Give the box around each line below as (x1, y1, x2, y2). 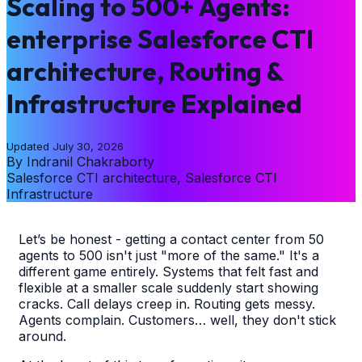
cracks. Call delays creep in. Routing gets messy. (19, 295, 315, 312)
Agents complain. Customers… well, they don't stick (19, 311, 336, 328)
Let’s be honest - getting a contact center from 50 (19, 230, 324, 247)
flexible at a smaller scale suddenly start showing (19, 279, 318, 296)
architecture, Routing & (6, 55, 284, 88)
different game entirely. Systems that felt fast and (19, 263, 318, 280)
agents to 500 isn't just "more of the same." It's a (19, 246, 319, 263)
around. (19, 327, 66, 344)
